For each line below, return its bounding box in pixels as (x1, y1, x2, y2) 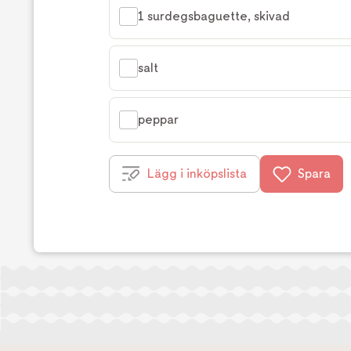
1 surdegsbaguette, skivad (138, 9, 290, 24)
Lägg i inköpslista (147, 166, 247, 181)
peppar (138, 112, 179, 127)
